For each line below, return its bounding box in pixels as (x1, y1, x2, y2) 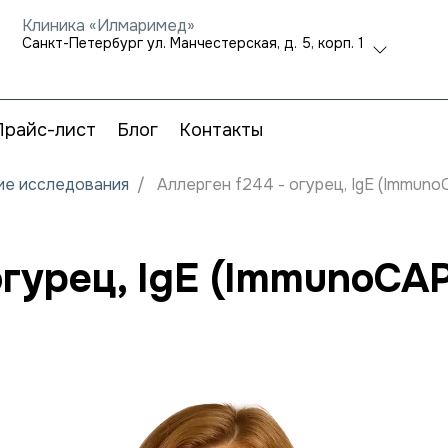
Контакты (178, 119, 263, 141)
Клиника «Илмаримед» (22, 15, 195, 36)
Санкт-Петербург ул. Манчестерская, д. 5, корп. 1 (22, 34, 364, 52)
